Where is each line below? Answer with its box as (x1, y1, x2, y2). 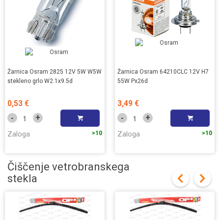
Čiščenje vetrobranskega (7, 160, 130, 173)
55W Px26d (117, 77, 148, 84)
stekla (7, 171, 37, 185)
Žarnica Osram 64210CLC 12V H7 (117, 68, 209, 75)
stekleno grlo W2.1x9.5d (7, 77, 73, 84)
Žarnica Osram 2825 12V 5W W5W (7, 68, 102, 75)
